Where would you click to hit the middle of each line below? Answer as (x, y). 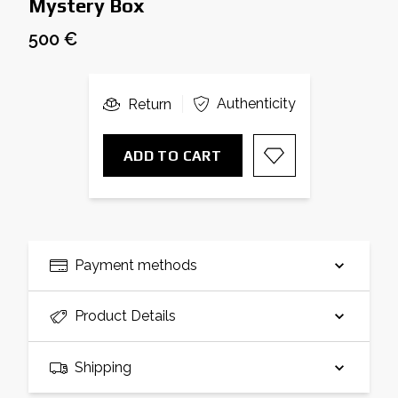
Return (149, 104)
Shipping (103, 367)
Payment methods (136, 266)
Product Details (125, 316)
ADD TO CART (172, 155)
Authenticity (256, 104)
